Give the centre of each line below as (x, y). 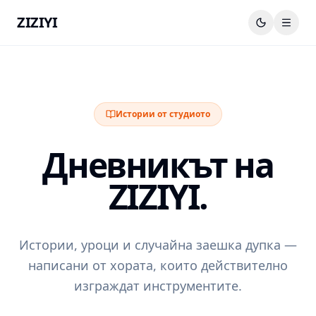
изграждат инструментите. (158, 286)
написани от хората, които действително (158, 265)
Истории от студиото (163, 114)
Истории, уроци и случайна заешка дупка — (158, 245)
